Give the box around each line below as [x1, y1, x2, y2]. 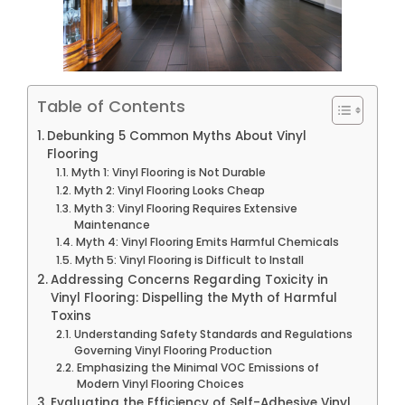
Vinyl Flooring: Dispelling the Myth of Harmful [50, 289, 337, 307]
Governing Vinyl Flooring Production [73, 343, 272, 359]
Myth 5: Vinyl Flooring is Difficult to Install [74, 252, 304, 268]
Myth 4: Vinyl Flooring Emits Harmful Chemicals [75, 234, 339, 250]
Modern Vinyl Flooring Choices [76, 376, 244, 392]
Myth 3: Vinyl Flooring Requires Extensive [73, 201, 297, 217]
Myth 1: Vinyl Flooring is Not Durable [71, 165, 266, 181]
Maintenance [73, 217, 150, 233]
